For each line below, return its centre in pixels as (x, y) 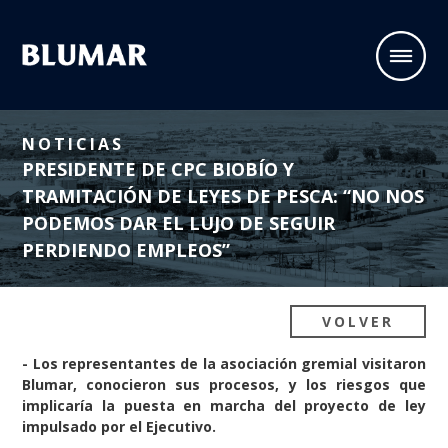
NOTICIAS (73, 144)
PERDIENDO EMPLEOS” (126, 250)
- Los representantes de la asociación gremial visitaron (224, 364)
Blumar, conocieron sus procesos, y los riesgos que (224, 385)
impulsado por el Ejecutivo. (119, 427)
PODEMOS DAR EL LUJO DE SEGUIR (179, 223)
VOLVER (357, 322)
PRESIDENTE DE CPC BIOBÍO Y (158, 169)
